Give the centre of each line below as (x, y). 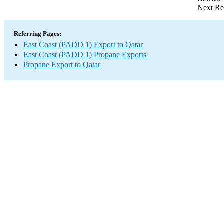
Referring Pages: (38, 34)
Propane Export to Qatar (62, 65)
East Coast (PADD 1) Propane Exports (85, 55)
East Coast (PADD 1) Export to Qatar (83, 45)
